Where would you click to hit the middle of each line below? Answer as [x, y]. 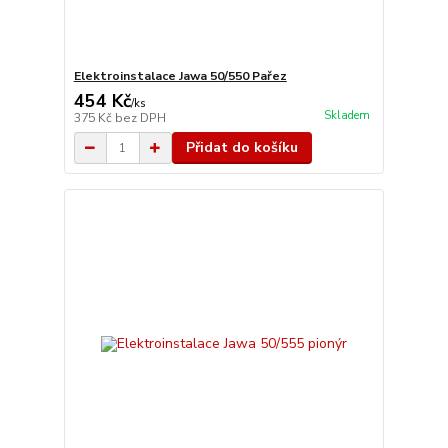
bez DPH [140, 118]
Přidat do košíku [241, 147]
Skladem [346, 116]
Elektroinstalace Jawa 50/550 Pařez [180, 76]
